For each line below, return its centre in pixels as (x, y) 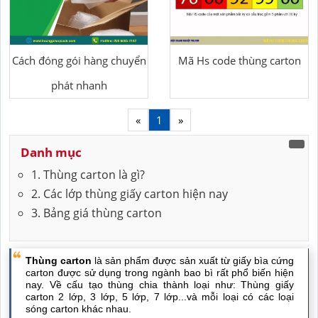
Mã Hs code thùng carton (239, 60)
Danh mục (51, 152)
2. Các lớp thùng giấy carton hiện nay (130, 193)
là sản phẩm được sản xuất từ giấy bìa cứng (193, 260)
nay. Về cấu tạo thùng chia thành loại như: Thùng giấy (160, 284)
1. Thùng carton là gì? (88, 174)
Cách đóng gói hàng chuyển (79, 60)
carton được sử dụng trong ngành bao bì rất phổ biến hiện (160, 272)
